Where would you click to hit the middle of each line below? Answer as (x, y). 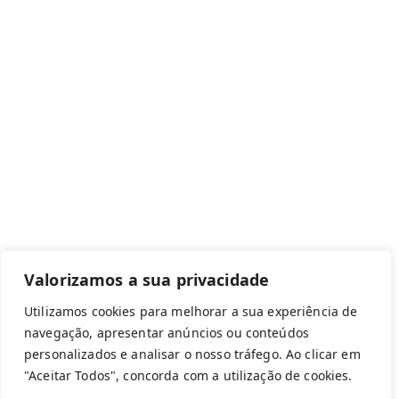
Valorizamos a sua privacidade (147, 280)
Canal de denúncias (192, 111)
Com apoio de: (65, 232)
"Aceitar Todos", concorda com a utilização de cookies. (188, 375)
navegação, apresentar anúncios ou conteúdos (167, 333)
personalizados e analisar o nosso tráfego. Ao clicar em (192, 354)
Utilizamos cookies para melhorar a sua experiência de (191, 311)
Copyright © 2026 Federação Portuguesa (199, 371)
